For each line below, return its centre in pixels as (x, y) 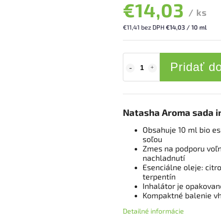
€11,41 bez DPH (144, 27)
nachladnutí (164, 158)
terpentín (159, 176)
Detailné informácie (153, 211)
